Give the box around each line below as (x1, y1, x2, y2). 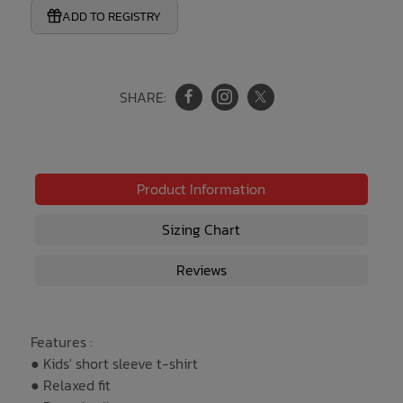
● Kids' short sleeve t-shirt (30, 352, 198, 374)
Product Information (137, 177, 266, 200)
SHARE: (119, 85, 166, 108)
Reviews (175, 258, 227, 281)
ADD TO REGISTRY (62, 6, 162, 25)
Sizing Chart (162, 218, 241, 240)
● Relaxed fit (30, 373, 111, 396)
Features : (30, 330, 93, 353)
